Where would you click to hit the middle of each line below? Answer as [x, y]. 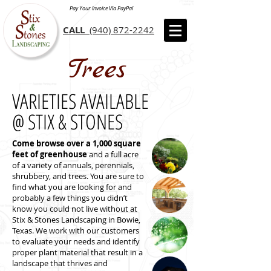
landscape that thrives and [60, 263]
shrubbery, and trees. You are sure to [78, 176]
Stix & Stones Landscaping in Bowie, [76, 220]
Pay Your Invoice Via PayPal [101, 8]
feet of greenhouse [51, 154]
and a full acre [114, 154]
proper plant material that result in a [77, 252]
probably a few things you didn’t [70, 198]
